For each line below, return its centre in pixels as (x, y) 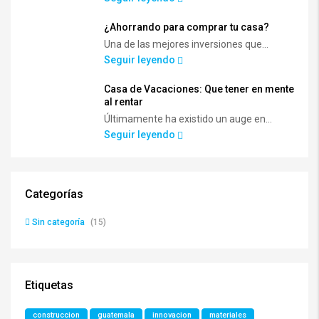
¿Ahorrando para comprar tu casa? (187, 27)
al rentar (124, 101)
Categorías (54, 194)
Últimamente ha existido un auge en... (188, 119)
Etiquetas (49, 285)
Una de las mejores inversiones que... (186, 44)
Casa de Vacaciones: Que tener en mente (199, 89)
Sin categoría (58, 222)
